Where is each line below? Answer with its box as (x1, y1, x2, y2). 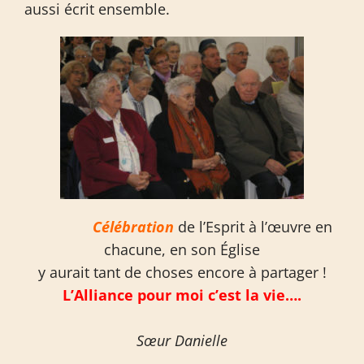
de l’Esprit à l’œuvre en (174, 217, 332, 236)
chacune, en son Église (104, 240, 260, 259)
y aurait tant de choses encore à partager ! (37, 262, 327, 282)
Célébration (93, 217, 174, 236)
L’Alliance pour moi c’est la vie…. (63, 285, 301, 305)
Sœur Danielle (136, 331, 227, 350)
